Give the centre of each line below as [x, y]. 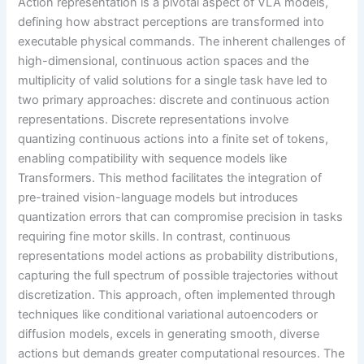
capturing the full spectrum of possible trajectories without [178, 275]
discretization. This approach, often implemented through [177, 295]
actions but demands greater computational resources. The [182, 353]
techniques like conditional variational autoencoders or [168, 314]
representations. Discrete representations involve [154, 119]
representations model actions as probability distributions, [178, 256]
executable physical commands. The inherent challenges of [182, 41]
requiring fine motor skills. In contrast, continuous [155, 236]
